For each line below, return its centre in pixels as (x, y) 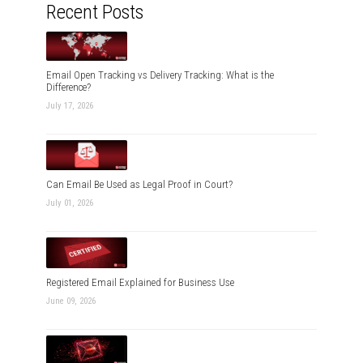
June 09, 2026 (71, 301)
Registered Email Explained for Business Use (140, 282)
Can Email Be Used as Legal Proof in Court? (139, 184)
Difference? (68, 88)
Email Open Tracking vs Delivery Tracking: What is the (160, 75)
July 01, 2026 (70, 203)
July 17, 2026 (70, 106)
